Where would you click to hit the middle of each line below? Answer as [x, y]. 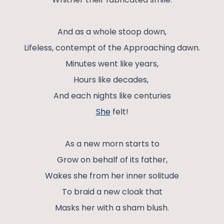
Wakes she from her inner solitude [112, 176]
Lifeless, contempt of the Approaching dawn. [112, 48]
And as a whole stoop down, [112, 32]
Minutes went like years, [112, 64]
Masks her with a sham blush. [112, 208]
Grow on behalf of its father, [112, 160]
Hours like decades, [112, 80]
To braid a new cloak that [112, 192]
